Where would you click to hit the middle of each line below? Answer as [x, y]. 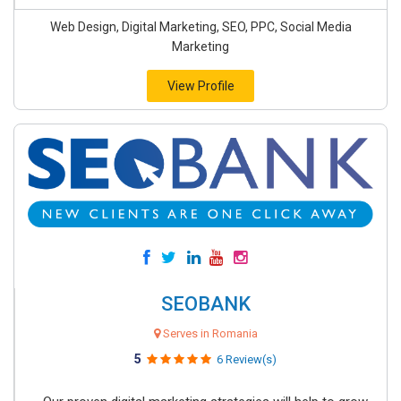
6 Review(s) [247, 359]
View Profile [200, 86]
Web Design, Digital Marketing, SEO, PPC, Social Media [200, 27]
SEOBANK [205, 304]
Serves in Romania [209, 333]
